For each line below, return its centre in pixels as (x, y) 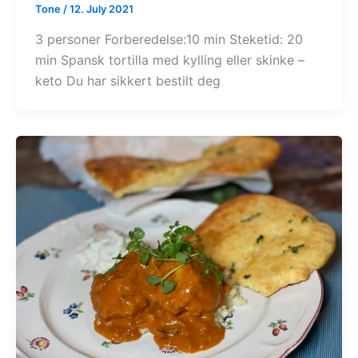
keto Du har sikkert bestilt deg (127, 80)
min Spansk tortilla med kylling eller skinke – (169, 60)
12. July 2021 (101, 9)
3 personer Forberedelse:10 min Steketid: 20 (169, 39)
